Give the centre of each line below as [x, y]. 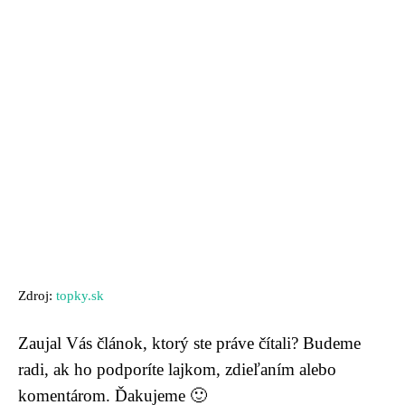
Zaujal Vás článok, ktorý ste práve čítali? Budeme [189, 343]
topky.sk [80, 295]
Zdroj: [37, 295]
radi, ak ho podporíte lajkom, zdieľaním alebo [177, 369]
